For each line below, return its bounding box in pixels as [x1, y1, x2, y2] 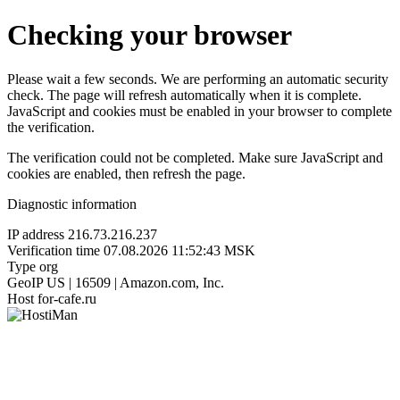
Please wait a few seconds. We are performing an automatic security [7, 71, 388, 87]
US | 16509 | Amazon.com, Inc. [46, 274, 224, 290]
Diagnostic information [7, 196, 137, 212]
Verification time [7, 242, 100, 258]
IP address [7, 226, 64, 242]
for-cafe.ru [37, 290, 96, 306]
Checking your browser [7, 19, 292, 52]
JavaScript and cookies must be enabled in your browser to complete [7, 103, 392, 119]
